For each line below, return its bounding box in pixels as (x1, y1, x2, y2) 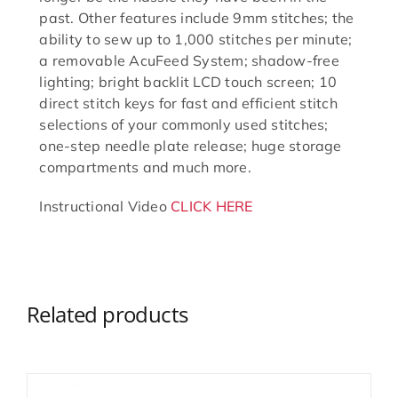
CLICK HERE (171, 197, 253, 216)
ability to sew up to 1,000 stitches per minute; (39, 30, 353, 49)
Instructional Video (39, 197, 171, 216)
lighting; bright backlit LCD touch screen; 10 (39, 73, 338, 92)
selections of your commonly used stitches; (39, 115, 329, 134)
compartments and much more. (39, 158, 251, 177)
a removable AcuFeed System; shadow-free (39, 52, 339, 70)
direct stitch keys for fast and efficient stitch (39, 94, 338, 113)
